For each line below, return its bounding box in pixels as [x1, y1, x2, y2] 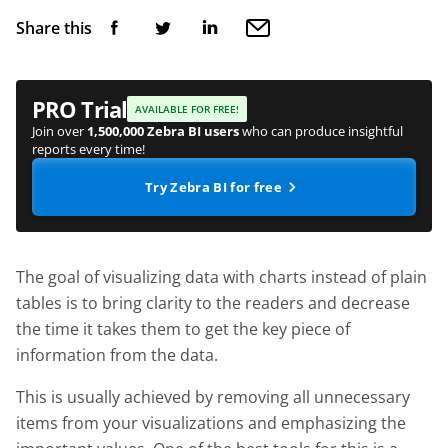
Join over [32, 121, 87, 140]
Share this [16, 16, 92, 39]
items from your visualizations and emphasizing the [16, 411, 406, 434]
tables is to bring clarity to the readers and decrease [16, 291, 410, 314]
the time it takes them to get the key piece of [16, 317, 350, 340]
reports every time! [32, 139, 145, 158]
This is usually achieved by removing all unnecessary [16, 385, 410, 408]
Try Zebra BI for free [145, 177, 282, 196]
